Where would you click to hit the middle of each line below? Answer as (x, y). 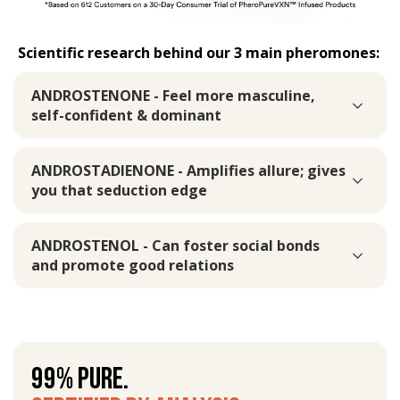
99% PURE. (80, 379)
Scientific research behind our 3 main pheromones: (199, 53)
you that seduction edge (119, 191)
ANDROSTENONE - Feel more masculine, (173, 96)
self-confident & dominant (126, 116)
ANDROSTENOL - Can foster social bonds (175, 246)
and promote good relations (133, 266)
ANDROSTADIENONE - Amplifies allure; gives (188, 171)
